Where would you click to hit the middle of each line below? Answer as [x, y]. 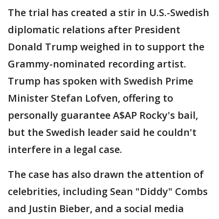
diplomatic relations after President [94, 30]
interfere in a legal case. [65, 150]
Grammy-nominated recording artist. [97, 64]
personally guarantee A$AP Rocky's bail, [103, 115]
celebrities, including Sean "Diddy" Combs [108, 192]
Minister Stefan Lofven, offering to [90, 98]
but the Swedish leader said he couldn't [102, 132]
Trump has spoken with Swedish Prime [100, 81]
